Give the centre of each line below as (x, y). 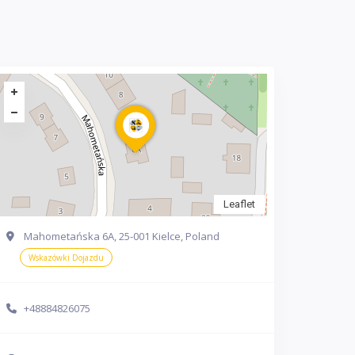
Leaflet (239, 204)
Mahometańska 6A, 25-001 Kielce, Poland (122, 236)
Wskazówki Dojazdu (66, 257)
